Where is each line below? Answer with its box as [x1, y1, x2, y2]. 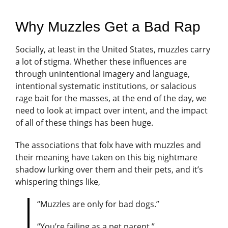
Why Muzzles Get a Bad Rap [15, 18, 201, 35]
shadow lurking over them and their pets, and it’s [15, 163, 203, 175]
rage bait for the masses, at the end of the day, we [15, 92, 207, 104]
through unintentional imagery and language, [15, 68, 190, 79]
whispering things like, [15, 176, 102, 187]
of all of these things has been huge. [15, 117, 153, 128]
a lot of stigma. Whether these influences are [15, 55, 187, 67]
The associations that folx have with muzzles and [15, 139, 201, 151]
